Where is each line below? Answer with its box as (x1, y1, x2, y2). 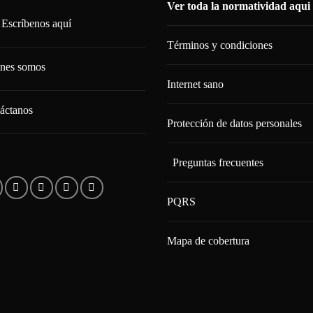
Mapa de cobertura (167, 235, 249, 247)
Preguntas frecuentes (173, 156, 263, 169)
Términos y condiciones (167, 39, 272, 52)
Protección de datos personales (167, 117, 302, 130)
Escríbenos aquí (1, 17, 71, 30)
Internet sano (167, 78, 224, 91)
